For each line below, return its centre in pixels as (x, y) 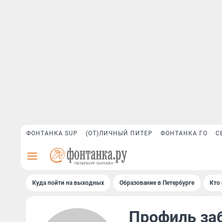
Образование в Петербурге (157, 183)
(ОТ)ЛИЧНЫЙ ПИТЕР (119, 133)
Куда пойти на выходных (68, 183)
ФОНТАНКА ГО (184, 133)
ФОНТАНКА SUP (52, 133)
